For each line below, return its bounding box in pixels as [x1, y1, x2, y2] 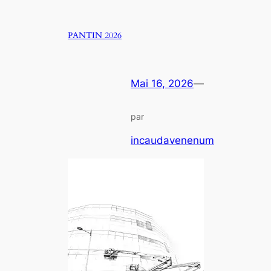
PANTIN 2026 [68, 30, 122, 42]
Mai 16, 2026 [131, 77, 194, 90]
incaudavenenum [131, 134, 214, 146]
